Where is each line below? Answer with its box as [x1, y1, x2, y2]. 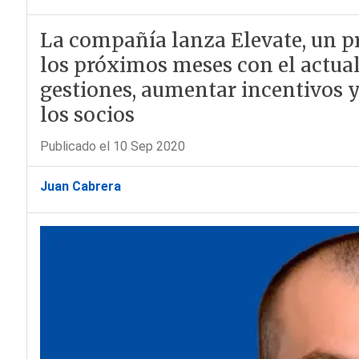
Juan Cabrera [39, 179, 121, 194]
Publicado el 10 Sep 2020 [39, 139, 185, 154]
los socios [39, 103, 135, 127]
